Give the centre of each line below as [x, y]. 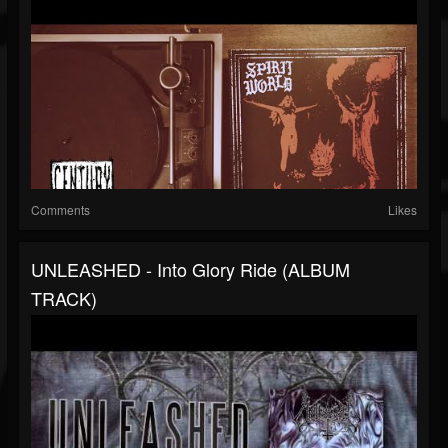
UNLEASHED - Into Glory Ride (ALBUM [190, 269]
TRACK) [64, 298]
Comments [60, 210]
